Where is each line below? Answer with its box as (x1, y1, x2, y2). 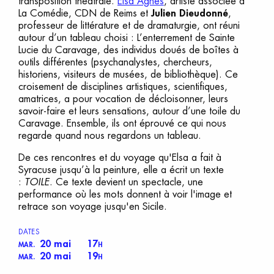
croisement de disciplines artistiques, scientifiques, (18, 81, 228, 92)
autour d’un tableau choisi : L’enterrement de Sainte (18, 32, 235, 43)
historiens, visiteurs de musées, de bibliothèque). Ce (18, 69, 238, 80)
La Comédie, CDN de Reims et (18, 8, 151, 18)
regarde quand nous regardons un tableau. (18, 130, 204, 141)
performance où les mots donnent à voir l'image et (18, 189, 232, 199)
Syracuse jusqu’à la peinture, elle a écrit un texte (18, 165, 224, 175)
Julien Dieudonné (151, 8, 228, 18)
